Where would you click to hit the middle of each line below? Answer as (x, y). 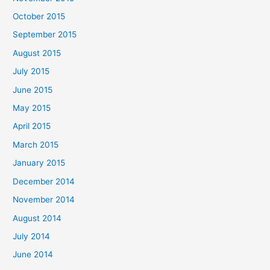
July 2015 (31, 71)
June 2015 (33, 89)
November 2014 (44, 200)
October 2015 (39, 17)
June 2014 (33, 255)
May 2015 (32, 108)
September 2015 (45, 35)
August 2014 (37, 218)
